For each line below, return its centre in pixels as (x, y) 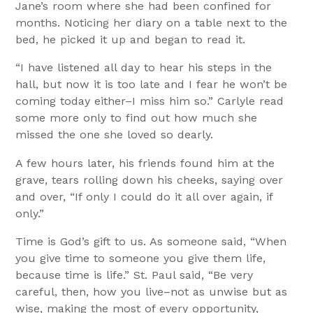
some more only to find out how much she (137, 118)
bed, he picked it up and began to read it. (131, 40)
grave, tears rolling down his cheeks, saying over (150, 180)
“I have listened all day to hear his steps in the (144, 68)
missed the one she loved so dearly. (115, 135)
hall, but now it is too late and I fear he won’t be (152, 85)
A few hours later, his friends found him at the (145, 163)
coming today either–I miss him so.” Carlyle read (150, 101)
